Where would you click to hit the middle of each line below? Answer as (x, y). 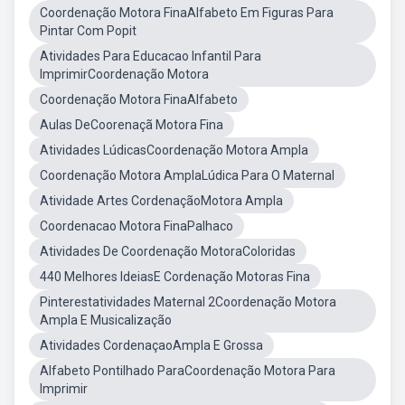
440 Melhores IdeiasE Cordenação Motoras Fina (175, 277)
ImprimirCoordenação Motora (124, 74)
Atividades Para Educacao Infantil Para (151, 56)
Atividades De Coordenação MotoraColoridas (168, 251)
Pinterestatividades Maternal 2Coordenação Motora (188, 302)
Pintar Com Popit (88, 31)
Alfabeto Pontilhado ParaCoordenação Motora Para (188, 371)
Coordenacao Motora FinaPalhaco (137, 226)
